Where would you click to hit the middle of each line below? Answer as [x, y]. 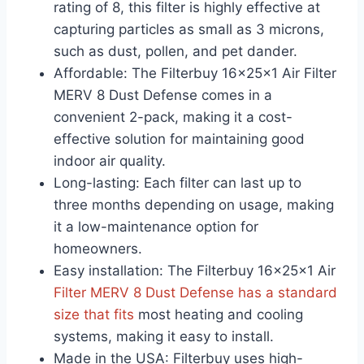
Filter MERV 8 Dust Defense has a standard [195, 293]
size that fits [94, 315]
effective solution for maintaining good [179, 139]
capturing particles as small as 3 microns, [189, 30]
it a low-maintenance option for [156, 227]
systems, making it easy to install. [164, 337]
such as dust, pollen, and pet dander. [175, 52]
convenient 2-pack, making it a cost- [173, 117]
